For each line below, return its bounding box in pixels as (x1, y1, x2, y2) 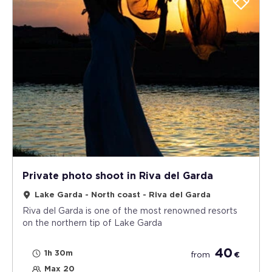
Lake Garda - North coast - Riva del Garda (35, 191, 211, 200)
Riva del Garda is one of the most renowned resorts (22, 207, 237, 216)
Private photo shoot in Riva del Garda (22, 171, 213, 182)
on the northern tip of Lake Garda (22, 219, 162, 228)
